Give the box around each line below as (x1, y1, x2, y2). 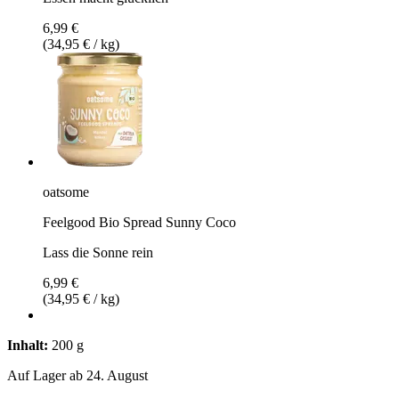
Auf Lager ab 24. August (7, 367, 148, 383)
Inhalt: (7, 337, 48, 353)
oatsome (43, 183, 89, 199)
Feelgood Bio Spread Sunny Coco (43, 214, 236, 230)
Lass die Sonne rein (43, 244, 153, 260)
